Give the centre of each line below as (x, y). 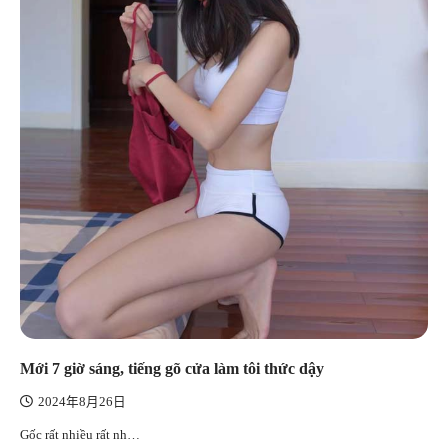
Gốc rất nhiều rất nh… (80, 435)
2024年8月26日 (82, 402)
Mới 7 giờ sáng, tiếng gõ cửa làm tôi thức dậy (172, 369)
